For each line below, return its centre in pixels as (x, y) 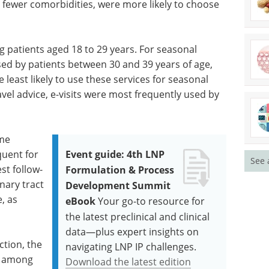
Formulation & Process (120, 170)
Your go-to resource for (152, 201)
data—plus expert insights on (132, 232)
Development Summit (118, 186)
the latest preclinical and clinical (138, 217)
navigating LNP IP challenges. (131, 247)
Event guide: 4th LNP (115, 155)
